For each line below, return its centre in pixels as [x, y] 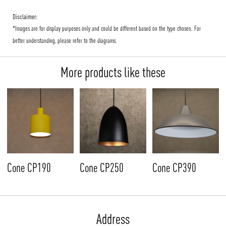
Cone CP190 [29, 167]
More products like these [113, 72]
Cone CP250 [101, 167]
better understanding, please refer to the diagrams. [65, 40]
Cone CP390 [174, 167]
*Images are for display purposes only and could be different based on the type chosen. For [107, 28]
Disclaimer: [25, 16]
